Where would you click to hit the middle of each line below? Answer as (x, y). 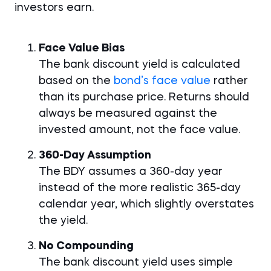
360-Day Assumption (95, 155)
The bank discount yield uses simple (136, 263)
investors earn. (54, 8)
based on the (76, 81)
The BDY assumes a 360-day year (131, 172)
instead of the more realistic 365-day (140, 188)
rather (229, 81)
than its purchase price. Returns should (144, 97)
